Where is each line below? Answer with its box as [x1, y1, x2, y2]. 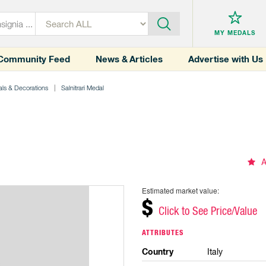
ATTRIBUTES [142, 228, 183, 237]
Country [142, 246, 173, 257]
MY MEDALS [214, 29, 256, 37]
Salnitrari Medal [61, 84, 104, 91]
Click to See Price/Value [159, 204, 257, 217]
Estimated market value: [142, 185, 219, 195]
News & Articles [96, 53, 163, 65]
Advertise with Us [188, 53, 263, 65]
